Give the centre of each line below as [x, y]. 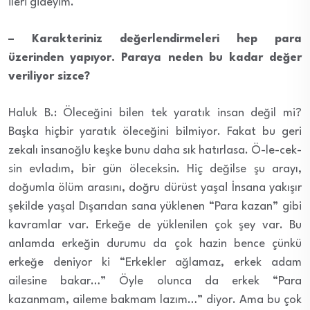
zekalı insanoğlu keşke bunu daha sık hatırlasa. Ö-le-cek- [155, 150]
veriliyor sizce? [49, 76]
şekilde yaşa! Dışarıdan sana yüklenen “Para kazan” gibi [155, 206]
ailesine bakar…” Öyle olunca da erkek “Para [155, 281]
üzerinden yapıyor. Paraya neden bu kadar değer [155, 57]
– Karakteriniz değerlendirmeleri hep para [155, 39]
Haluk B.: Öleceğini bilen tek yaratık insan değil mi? [155, 113]
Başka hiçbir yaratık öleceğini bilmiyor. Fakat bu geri [155, 131]
